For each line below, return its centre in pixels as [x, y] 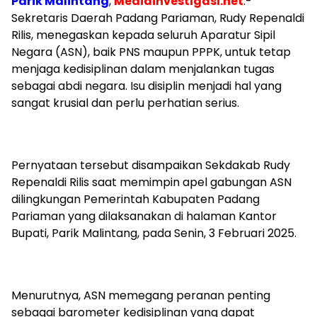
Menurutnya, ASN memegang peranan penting [141, 296]
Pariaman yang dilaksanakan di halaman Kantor [144, 217]
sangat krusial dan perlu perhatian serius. [125, 103]
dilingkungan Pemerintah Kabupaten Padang [136, 200]
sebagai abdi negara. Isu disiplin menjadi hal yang [146, 86]
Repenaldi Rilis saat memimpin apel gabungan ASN [151, 183]
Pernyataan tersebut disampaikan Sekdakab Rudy [151, 166]
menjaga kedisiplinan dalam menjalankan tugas [143, 69]
